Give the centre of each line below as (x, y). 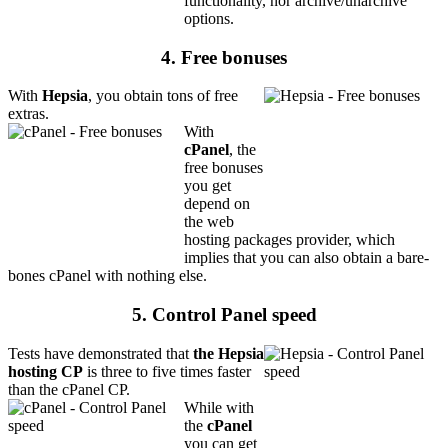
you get (207, 186)
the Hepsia (228, 353)
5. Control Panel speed (224, 315)
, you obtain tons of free (163, 96)
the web (209, 222)
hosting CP (45, 371)
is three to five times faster (167, 371)
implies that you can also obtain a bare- (306, 258)
